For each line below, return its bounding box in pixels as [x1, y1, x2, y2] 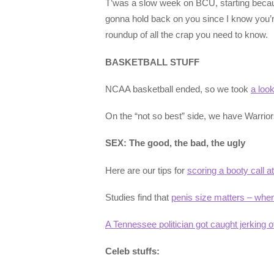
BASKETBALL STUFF [105, 56, 199, 67]
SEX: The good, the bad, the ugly [105, 138, 245, 149]
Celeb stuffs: [105, 246, 160, 257]
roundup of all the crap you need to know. [105, 29, 268, 40]
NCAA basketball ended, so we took [105, 83, 251, 94]
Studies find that [105, 191, 171, 202]
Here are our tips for [105, 165, 187, 176]
